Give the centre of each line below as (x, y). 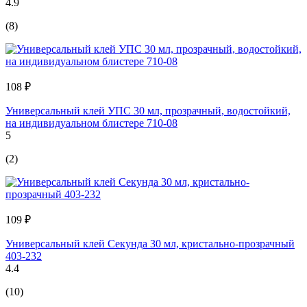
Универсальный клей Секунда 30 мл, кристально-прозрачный (150, 243)
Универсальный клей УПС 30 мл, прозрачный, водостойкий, (148, 110)
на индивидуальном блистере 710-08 (91, 123)
